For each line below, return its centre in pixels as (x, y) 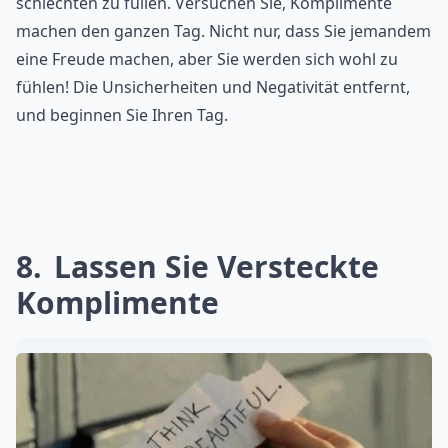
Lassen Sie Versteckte (212, 267)
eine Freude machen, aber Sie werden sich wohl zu (207, 59)
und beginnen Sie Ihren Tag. (122, 115)
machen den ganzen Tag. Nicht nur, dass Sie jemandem (223, 31)
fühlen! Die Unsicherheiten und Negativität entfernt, (213, 87)
